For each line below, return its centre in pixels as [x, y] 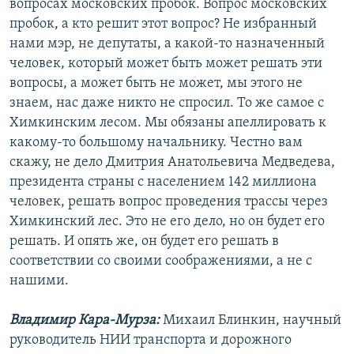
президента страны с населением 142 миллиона [163, 183]
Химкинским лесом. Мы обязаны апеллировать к [168, 123]
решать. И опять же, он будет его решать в [144, 242]
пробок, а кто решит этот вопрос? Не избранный [163, 24]
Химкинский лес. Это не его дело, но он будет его [167, 222]
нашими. [39, 281]
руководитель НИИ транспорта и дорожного [151, 341]
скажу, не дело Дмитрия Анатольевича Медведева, [172, 163]
